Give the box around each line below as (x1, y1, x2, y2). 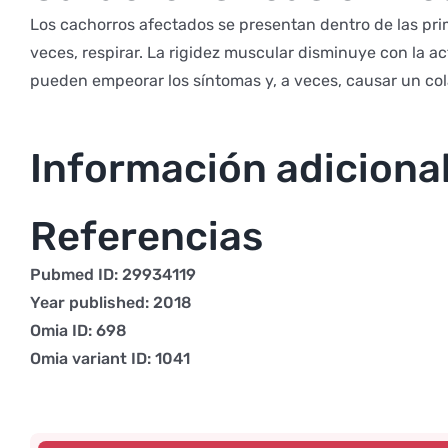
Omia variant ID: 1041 (29, 348, 190, 368)
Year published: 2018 (29, 292, 192, 312)
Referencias (29, 212, 263, 260)
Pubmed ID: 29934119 (29, 264, 196, 284)
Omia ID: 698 (29, 320, 127, 340)
